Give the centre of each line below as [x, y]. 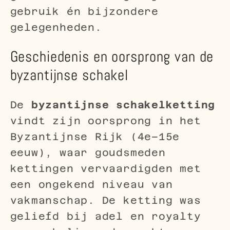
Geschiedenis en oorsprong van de [112, 56]
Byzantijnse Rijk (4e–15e [95, 137]
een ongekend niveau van [91, 184]
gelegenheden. [56, 27]
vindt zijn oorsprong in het [106, 121]
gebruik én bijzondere [84, 11]
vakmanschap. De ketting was [106, 200]
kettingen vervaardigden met [106, 168]
